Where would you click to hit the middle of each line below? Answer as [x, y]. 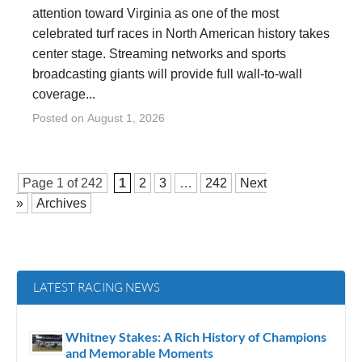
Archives [61, 203]
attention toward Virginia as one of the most [156, 13]
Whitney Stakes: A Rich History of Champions [196, 337]
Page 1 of [52, 183]
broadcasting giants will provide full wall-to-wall [167, 74]
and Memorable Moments [139, 353]
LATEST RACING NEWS [97, 287]
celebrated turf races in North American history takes [181, 34]
